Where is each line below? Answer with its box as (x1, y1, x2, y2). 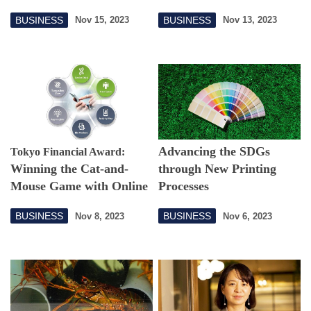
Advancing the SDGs (158, 144, 271, 159)
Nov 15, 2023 (75, 15, 129, 25)
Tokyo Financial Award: (10, 146, 125, 158)
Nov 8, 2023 (75, 210, 124, 221)
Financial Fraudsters (10, 196, 122, 211)
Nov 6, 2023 (223, 210, 273, 221)
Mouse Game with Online (10, 179, 148, 194)
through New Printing (158, 162, 277, 176)
